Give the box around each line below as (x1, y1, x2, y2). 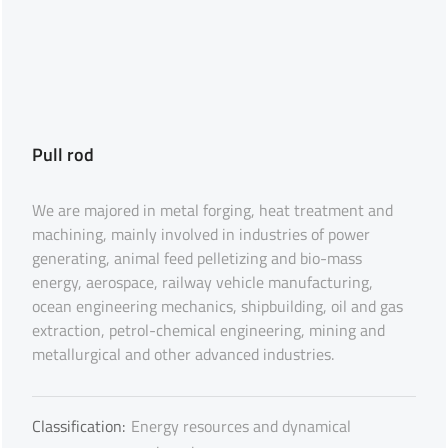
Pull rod (32, 141, 95, 168)
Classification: (32, 414, 126, 438)
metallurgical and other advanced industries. (32, 342, 335, 366)
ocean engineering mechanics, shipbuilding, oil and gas (32, 294, 404, 318)
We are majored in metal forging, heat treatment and (32, 198, 394, 222)
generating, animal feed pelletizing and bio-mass (32, 246, 363, 270)
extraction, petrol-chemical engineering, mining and (32, 318, 386, 342)
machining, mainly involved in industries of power (32, 222, 371, 246)
